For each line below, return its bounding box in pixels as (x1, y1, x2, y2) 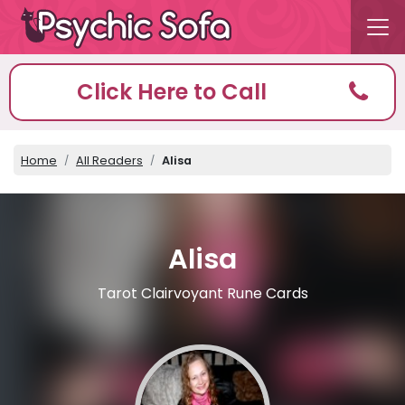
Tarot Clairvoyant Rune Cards (97, 283, 308, 305)
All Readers (76, 153, 143, 168)
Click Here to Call (76, 77, 267, 107)
